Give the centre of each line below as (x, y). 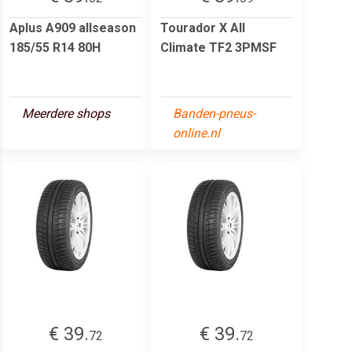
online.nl (196, 133)
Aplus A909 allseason (73, 27)
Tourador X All (203, 27)
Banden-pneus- (214, 113)
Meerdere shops (66, 113)
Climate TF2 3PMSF (218, 47)
